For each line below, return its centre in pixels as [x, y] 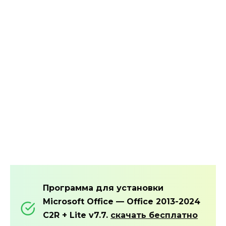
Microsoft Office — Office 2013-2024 [122, 201]
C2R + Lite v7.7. [77, 215]
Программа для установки [103, 188]
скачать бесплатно [154, 215]
